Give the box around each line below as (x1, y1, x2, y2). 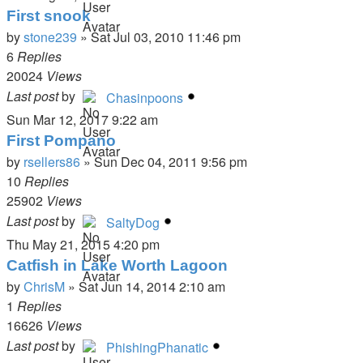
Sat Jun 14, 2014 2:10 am (79, 277, 225, 296)
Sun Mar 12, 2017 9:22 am (6, 110, 158, 129)
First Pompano (6, 132, 116, 149)
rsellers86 (23, 152, 80, 171)
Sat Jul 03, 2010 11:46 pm (91, 28, 241, 46)
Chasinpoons (106, 88, 183, 107)
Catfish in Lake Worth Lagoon (6, 257, 228, 274)
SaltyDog (106, 213, 160, 232)
